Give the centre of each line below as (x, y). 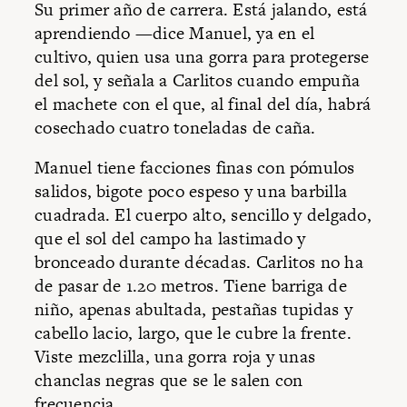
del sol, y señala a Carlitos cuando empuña (198, 81)
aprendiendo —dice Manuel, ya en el (175, 34)
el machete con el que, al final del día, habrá (203, 104)
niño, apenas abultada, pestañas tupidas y (194, 309)
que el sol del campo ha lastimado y (170, 238)
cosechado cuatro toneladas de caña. (175, 128)
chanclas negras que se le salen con (169, 380)
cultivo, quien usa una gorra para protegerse (202, 57)
